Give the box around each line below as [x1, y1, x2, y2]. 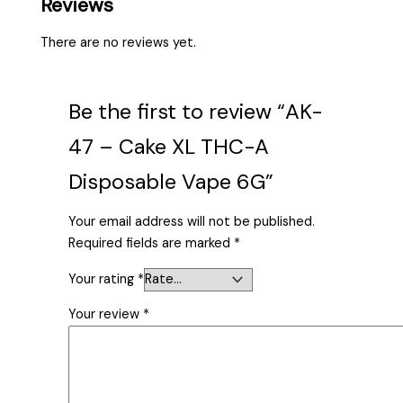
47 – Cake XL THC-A [68, 131, 270, 160]
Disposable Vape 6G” [68, 166, 274, 195]
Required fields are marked [68, 235, 235, 253]
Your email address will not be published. [68, 213, 316, 231]
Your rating [68, 270, 139, 288]
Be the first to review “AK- [68, 96, 324, 125]
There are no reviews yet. [40, 33, 197, 51]
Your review [68, 306, 144, 324]
